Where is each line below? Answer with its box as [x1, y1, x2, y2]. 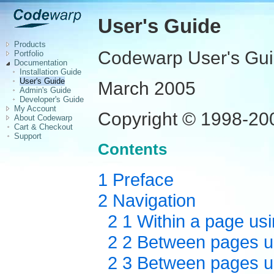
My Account [14, 104, 56, 113]
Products [14, 40, 46, 49]
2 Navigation [98, 190, 196, 210]
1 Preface [98, 169, 174, 190]
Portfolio [14, 49, 43, 58]
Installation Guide [20, 67, 81, 76]
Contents [98, 139, 167, 158]
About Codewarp [14, 113, 72, 122]
